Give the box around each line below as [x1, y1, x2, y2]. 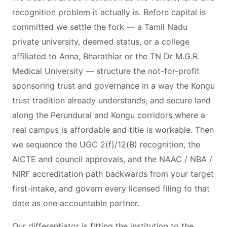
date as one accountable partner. [12, 198, 139, 208]
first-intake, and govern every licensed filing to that [12, 183, 210, 194]
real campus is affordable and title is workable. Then [12, 125, 214, 135]
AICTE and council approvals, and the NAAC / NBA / [12, 154, 212, 164]
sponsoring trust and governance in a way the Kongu [12, 81, 215, 91]
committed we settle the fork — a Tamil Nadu [12, 22, 187, 32]
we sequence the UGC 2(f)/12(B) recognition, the [12, 139, 200, 149]
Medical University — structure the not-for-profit [12, 66, 200, 76]
